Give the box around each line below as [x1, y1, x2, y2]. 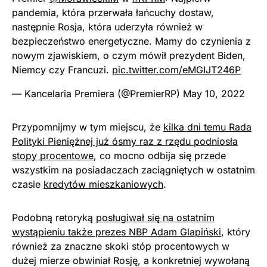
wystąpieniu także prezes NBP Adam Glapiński [12, 226, 221, 238]
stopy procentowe [12, 150, 94, 162]
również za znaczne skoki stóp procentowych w [12, 240, 229, 253]
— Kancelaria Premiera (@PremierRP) [12, 88, 183, 100]
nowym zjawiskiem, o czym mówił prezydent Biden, [12, 49, 246, 62]
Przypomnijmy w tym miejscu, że [12, 121, 163, 133]
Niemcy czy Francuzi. [12, 64, 112, 76]
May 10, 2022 [183, 88, 245, 100]
